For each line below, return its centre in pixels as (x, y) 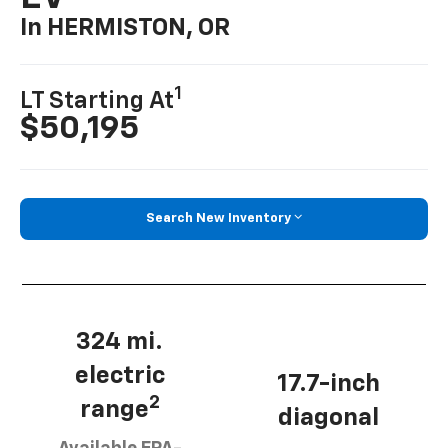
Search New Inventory (218, 219)
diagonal (328, 417)
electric (119, 375)
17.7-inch (328, 383)
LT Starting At (97, 101)
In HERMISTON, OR (125, 28)
